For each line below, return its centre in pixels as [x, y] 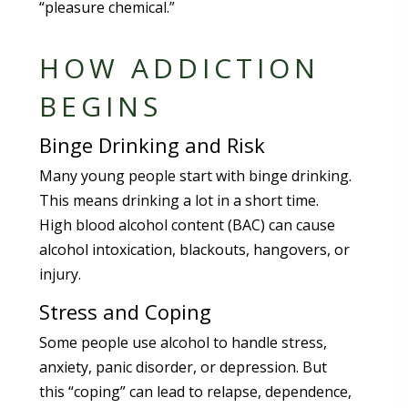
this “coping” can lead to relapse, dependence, [196, 391]
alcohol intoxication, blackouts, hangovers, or [195, 249]
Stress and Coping [126, 311]
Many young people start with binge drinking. [196, 175]
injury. [61, 274]
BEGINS [101, 106]
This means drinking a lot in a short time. [179, 200]
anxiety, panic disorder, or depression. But [184, 367]
